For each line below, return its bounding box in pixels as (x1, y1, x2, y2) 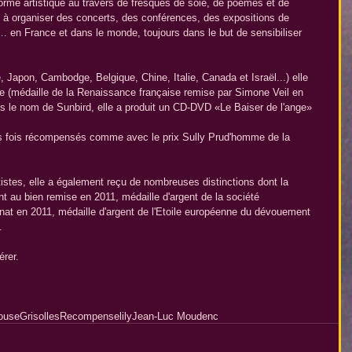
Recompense (60, 310, 119, 323)
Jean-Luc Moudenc (132, 310, 218, 323)
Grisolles (20, 310, 60, 323)
